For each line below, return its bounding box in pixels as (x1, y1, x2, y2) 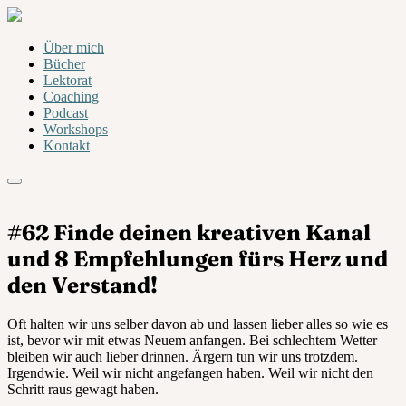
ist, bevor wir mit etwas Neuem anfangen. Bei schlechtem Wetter (7, 332, 377, 348)
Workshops (43, 121, 108, 137)
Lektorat (43, 72, 92, 88)
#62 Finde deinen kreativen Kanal (7, 218, 371, 246)
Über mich (43, 40, 104, 55)
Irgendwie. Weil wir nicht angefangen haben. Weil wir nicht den (7, 364, 373, 381)
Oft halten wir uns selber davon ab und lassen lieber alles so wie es (7, 315, 388, 332)
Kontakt (43, 138, 90, 153)
